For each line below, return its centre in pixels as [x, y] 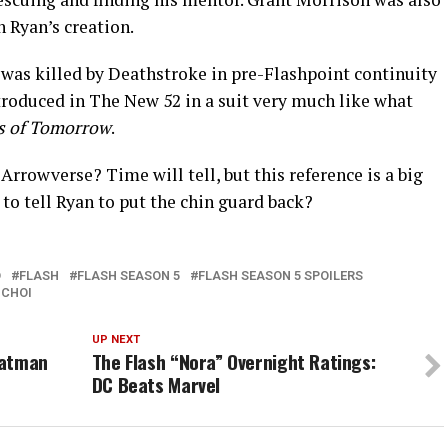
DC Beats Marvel [156, 384]
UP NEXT [115, 339]
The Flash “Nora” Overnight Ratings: [233, 361]
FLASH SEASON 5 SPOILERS [280, 275]
